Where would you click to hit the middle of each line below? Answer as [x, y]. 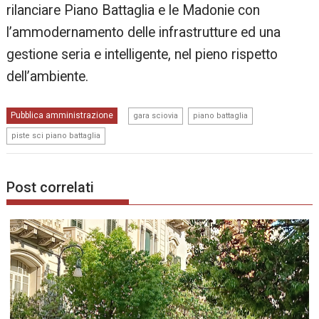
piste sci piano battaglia [56, 136]
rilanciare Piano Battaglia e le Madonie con [134, 11]
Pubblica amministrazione [62, 116]
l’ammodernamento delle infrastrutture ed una [144, 33]
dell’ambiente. [48, 77]
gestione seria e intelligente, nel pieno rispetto [142, 55]
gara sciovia [156, 116]
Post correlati [51, 187]
